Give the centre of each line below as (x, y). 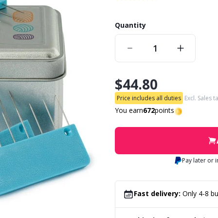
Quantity (130, 25)
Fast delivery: (157, 193)
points (164, 110)
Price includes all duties (149, 98)
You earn (129, 110)
